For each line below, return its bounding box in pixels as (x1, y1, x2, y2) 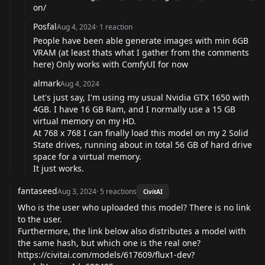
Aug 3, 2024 (57, 186, 96, 196)
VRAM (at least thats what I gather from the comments (33, 46, 249, 58)
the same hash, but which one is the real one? (18, 237, 201, 248)
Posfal (33, 20, 57, 32)
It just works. (33, 162, 84, 174)
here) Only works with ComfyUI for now (33, 58, 188, 70)
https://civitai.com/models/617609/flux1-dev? (18, 248, 195, 260)
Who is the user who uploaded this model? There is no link (18, 201, 250, 213)
